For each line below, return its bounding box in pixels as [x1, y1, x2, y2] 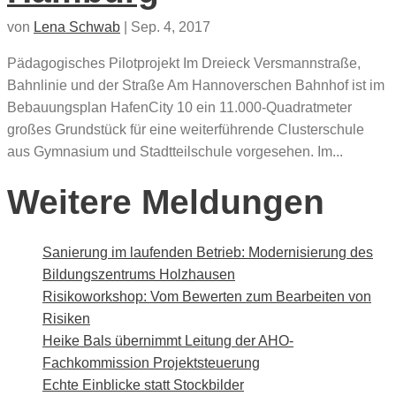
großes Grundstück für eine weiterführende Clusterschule [7, 121, 364, 137]
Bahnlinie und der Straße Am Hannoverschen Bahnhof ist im [7, 77, 385, 93]
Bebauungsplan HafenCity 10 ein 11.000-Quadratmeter [7, 99, 352, 115]
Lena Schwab [34, 19, 120, 34]
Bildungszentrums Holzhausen [42, 267, 235, 283]
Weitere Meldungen [7, 182, 324, 221]
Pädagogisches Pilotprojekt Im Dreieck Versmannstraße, [7, 55, 361, 71]
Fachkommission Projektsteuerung [42, 355, 260, 371]
